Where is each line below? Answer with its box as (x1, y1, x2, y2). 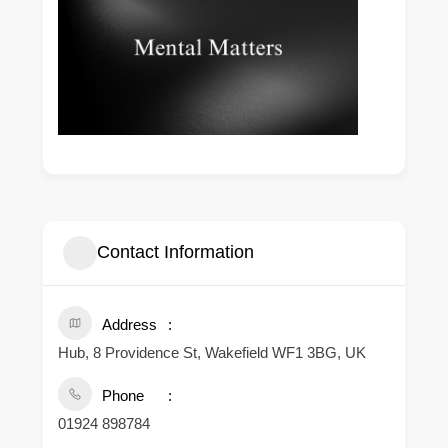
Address (102, 315, 157, 333)
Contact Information (97, 242, 254, 263)
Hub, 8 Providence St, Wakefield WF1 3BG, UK (58, 343, 366, 361)
